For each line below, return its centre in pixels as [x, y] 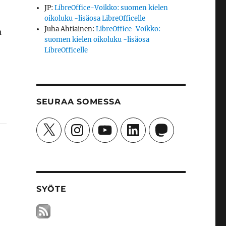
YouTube [111, 125]
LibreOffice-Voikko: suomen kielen [111, 8]
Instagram [85, 125]
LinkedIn [139, 125]
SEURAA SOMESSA [78, 102]
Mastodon [169, 125]
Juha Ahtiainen [69, 29]
